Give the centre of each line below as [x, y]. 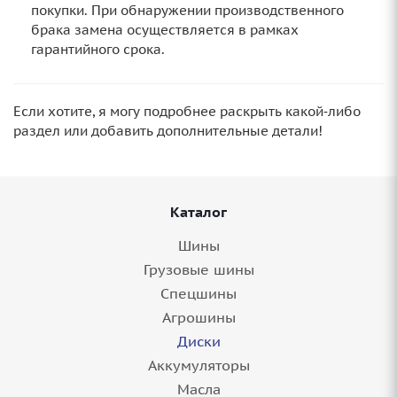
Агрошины [198, 318]
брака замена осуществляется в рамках [165, 30]
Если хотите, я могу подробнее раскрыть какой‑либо [187, 112]
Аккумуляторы [198, 366]
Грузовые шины [198, 270]
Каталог [198, 212]
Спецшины [198, 294]
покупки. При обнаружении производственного [187, 11]
